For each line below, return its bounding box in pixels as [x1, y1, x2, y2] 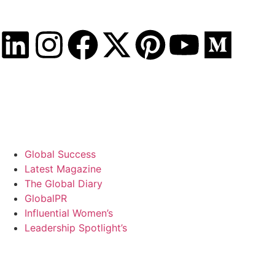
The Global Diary [25, 177, 103, 190]
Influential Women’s [25, 207, 113, 219]
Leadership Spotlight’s [25, 222, 127, 234]
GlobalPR [25, 192, 67, 204]
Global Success [25, 148, 96, 160]
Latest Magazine [25, 163, 101, 175]
